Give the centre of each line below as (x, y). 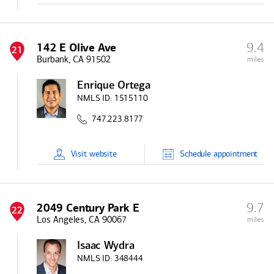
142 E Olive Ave (77, 48)
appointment (235, 154)
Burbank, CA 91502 (74, 59)
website (103, 154)
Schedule (196, 154)
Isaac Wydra (106, 246)
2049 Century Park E (88, 208)
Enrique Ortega (114, 86)
